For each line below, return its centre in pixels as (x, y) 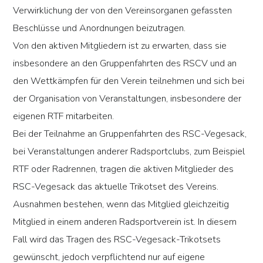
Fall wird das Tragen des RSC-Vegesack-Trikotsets (117, 240)
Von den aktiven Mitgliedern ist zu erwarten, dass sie (120, 46)
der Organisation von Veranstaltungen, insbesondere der (127, 99)
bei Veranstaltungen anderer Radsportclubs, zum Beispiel (129, 152)
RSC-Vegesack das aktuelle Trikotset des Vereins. (116, 187)
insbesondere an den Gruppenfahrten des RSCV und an (125, 64)
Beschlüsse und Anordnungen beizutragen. (100, 28)
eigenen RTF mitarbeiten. (64, 117)
